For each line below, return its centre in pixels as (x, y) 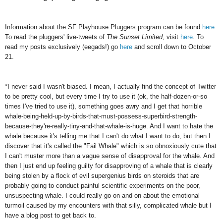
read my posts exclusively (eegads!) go (62, 47)
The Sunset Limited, (137, 37)
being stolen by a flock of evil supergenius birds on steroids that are (102, 175)
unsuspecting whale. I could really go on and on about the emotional (102, 195)
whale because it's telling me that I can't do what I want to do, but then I (108, 136)
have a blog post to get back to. (51, 215)
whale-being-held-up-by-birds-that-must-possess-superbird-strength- (101, 116)
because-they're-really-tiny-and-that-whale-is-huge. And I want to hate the (109, 126)
